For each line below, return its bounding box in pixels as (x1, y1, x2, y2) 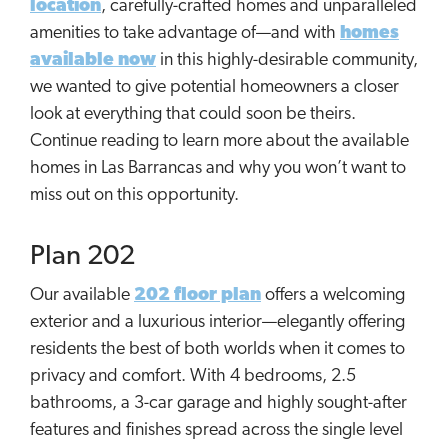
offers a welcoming (261, 285, 405, 305)
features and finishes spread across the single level (30, 420, 403, 440)
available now (30, 50, 156, 70)
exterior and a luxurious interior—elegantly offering (30, 312, 405, 332)
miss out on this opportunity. (30, 185, 243, 205)
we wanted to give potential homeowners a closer (30, 77, 399, 97)
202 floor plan (134, 285, 261, 305)
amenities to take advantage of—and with (30, 23, 340, 43)
